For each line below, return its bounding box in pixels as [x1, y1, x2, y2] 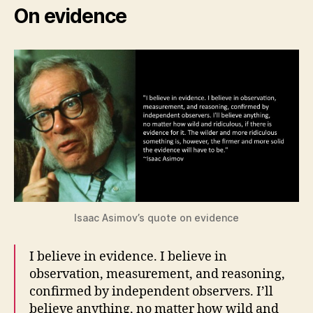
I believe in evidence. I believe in [29, 249, 227, 265]
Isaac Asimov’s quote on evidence [74, 212, 239, 224]
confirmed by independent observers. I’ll [29, 284, 273, 300]
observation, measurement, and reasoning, [29, 266, 285, 283]
